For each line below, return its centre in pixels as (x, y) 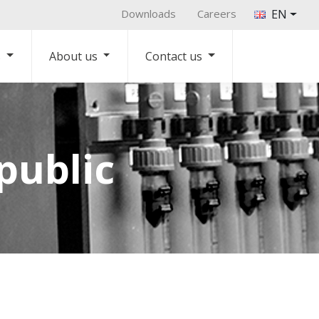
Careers (217, 14)
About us (73, 56)
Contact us (174, 56)
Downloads (149, 14)
